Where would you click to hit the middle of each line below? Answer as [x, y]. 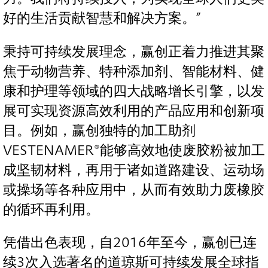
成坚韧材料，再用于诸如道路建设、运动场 [134, 170]
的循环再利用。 [51, 209]
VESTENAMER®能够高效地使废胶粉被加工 [134, 150]
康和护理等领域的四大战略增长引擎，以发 [134, 91]
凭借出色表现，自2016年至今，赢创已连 [130, 243]
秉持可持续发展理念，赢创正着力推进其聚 [134, 51]
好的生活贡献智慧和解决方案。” [102, 19]
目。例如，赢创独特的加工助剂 [99, 130]
